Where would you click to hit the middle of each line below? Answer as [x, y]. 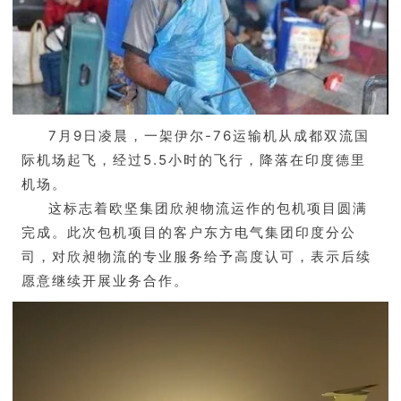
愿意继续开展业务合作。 [105, 280]
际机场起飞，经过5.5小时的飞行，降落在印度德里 [194, 159]
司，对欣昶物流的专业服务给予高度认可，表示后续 [196, 256]
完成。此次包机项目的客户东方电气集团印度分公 [189, 232]
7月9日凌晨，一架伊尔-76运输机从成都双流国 [209, 135]
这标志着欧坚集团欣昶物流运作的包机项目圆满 [208, 208]
